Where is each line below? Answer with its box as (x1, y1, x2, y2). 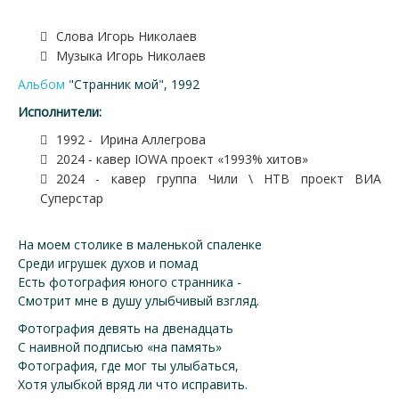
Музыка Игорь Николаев (56, 47, 206, 64)
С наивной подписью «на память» (18, 338, 222, 355)
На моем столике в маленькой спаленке (18, 236, 262, 253)
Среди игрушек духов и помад (18, 255, 198, 272)
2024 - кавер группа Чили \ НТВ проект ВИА (56, 170, 381, 187)
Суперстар (40, 190, 103, 207)
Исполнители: (18, 103, 102, 120)
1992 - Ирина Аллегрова (56, 131, 206, 148)
